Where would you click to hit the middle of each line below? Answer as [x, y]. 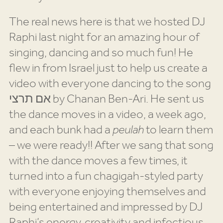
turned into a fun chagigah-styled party [106, 176]
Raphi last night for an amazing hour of [104, 38]
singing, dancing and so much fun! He [101, 53]
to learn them [178, 130]
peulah [128, 130]
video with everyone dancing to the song [110, 84]
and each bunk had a [60, 130]
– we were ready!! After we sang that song [111, 146]
